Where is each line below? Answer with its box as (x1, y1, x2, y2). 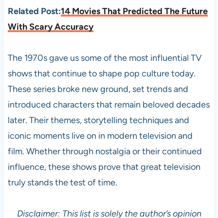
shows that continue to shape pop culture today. (7, 68, 196, 79)
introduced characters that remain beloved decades (7, 99, 210, 110)
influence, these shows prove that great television (7, 161, 200, 172)
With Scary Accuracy (7, 21, 93, 32)
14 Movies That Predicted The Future (60, 5, 208, 17)
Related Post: (7, 5, 61, 17)
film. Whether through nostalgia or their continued (7, 145, 202, 157)
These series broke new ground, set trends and (7, 83, 188, 94)
